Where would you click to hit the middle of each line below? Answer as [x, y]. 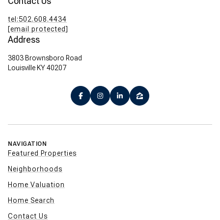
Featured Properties [42, 153]
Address [24, 40]
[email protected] [38, 29]
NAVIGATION [27, 144]
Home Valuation [36, 185]
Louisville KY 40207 [37, 68]
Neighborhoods [35, 169]
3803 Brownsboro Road [45, 58]
